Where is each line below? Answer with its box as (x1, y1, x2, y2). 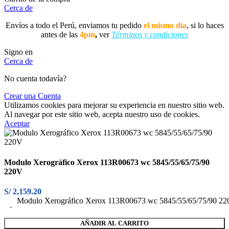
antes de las (41, 30, 80, 39)
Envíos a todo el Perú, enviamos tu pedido (5, 21, 144, 30)
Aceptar (4, 119, 30, 128)
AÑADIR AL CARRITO (80, 219, 149, 227)
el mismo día (143, 21, 187, 30)
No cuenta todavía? (4, 74, 66, 83)
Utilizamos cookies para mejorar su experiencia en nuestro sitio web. (4, 101, 224, 110)
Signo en (4, 48, 33, 57)
